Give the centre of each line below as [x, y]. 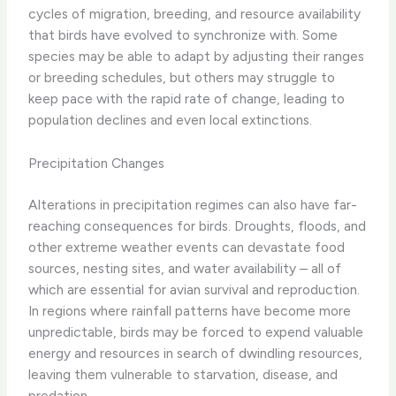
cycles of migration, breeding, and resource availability [195, 13]
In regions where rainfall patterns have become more [190, 311]
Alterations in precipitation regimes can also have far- [193, 205]
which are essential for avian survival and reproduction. [194, 290]
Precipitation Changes [97, 163]
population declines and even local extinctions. [171, 119]
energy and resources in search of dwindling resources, [196, 354]
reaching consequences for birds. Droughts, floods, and [198, 226]
